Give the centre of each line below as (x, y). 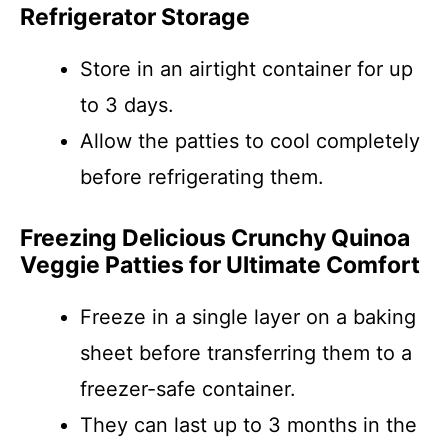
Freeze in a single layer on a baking (248, 317)
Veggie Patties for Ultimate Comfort (220, 265)
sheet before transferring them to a (246, 353)
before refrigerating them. (202, 177)
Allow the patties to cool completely (250, 141)
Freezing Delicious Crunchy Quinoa (215, 238)
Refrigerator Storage (135, 17)
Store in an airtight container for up (246, 69)
